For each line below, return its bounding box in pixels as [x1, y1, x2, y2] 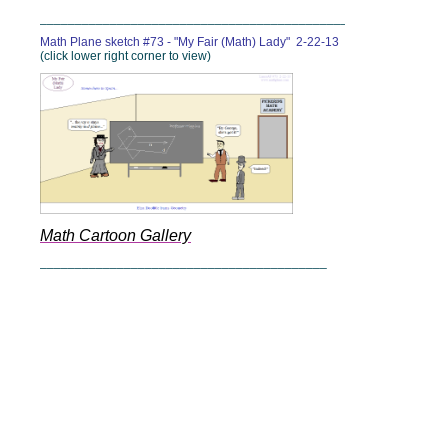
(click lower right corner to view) [40, 49, 211, 63]
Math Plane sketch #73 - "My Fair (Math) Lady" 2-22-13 [40, 35, 339, 49]
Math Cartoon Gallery [40, 227, 191, 244]
